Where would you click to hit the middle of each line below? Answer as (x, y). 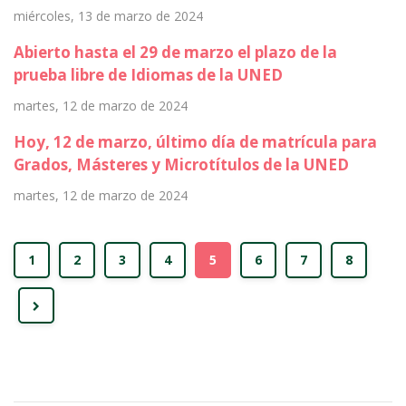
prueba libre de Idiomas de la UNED (148, 75)
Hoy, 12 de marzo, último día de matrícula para (195, 142)
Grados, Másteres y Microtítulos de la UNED (181, 165)
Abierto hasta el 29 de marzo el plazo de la (175, 53)
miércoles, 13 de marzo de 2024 (108, 16)
